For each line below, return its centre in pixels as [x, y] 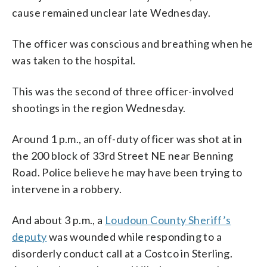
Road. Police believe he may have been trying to [127, 172]
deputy [30, 236]
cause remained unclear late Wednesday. [111, 12]
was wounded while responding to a [134, 236]
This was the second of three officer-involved [123, 91]
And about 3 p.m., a [58, 220]
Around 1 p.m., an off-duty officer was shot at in [127, 139]
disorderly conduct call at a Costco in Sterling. [122, 253]
